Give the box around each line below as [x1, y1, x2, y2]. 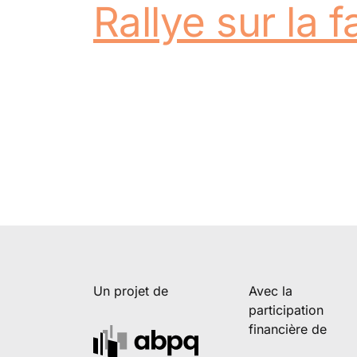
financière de [249, 320, 327, 337]
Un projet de [93, 282, 168, 299]
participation [249, 301, 324, 318]
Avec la [249, 282, 292, 299]
